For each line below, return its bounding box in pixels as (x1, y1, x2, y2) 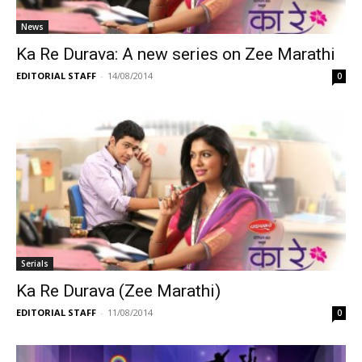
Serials (21, 258, 48, 270)
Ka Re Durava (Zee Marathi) (16, 281, 221, 301)
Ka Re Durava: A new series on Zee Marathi (16, 44, 335, 64)
